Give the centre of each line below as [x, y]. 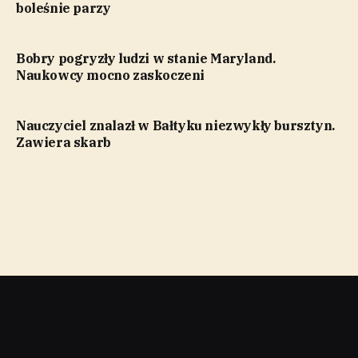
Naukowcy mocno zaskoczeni [111, 75]
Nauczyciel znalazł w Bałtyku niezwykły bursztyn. [175, 125]
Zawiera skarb [64, 142]
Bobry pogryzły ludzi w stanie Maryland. [146, 58]
